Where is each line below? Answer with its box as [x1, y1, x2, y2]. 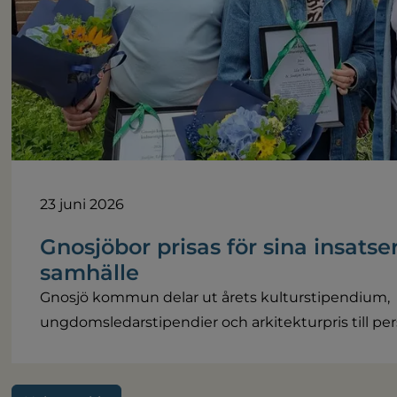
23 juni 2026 [40, 195, 125, 213]
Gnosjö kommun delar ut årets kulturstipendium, [40, 288, 391, 306]
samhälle [40, 259, 140, 285]
